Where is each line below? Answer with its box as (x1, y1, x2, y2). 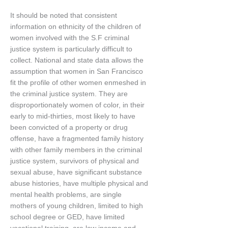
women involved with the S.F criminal (10, 34, 129, 42)
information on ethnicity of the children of (10, 23, 141, 31)
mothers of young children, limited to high (10, 202, 143, 210)
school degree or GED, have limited (10, 213, 125, 221)
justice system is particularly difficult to (10, 45, 132, 53)
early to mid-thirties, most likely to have (10, 112, 135, 121)
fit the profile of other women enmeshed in (10, 79, 146, 87)
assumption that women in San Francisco (10, 68, 143, 76)
